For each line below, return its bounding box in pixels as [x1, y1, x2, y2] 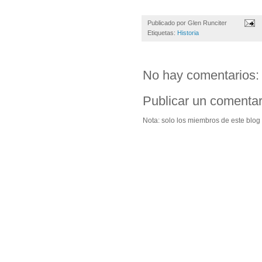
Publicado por [147, 19, 188, 26]
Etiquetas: [147, 29, 177, 36]
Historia [177, 29, 199, 36]
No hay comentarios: [143, 67, 259, 82]
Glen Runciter [188, 19, 227, 26]
